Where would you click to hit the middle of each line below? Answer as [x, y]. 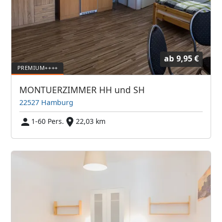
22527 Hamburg [47, 102]
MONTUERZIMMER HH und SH [82, 89]
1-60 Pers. [48, 121]
